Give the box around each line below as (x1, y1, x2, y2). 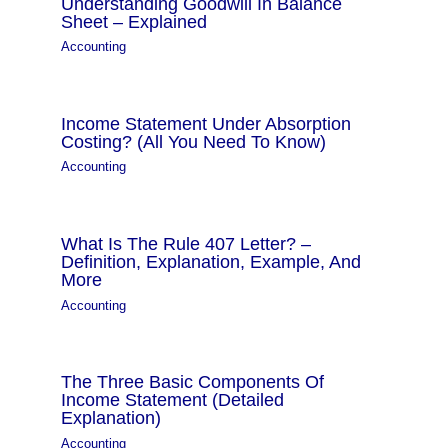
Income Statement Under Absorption (61, 113, 352, 135)
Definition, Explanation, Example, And (61, 251, 362, 273)
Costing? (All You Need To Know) (61, 131, 327, 153)
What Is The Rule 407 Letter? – (61, 233, 312, 255)
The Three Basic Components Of (61, 371, 325, 393)
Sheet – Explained (61, 10, 208, 32)
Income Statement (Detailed (61, 389, 285, 411)
